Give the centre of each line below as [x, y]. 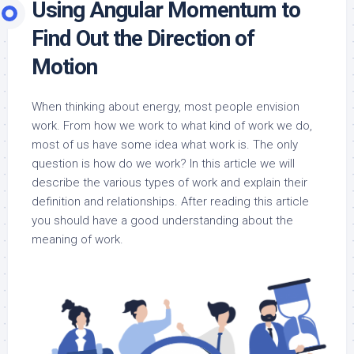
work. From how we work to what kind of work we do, [172, 126]
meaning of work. [77, 239]
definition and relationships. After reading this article [170, 201]
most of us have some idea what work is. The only [165, 145]
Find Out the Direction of [143, 38]
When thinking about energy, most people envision [166, 107]
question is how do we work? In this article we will [163, 164]
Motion [64, 67]
